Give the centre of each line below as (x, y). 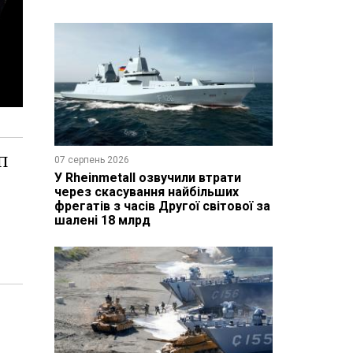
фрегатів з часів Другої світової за (162, 206)
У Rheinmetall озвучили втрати (147, 177)
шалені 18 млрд (102, 220)
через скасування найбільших (146, 191)
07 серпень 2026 (91, 160)
